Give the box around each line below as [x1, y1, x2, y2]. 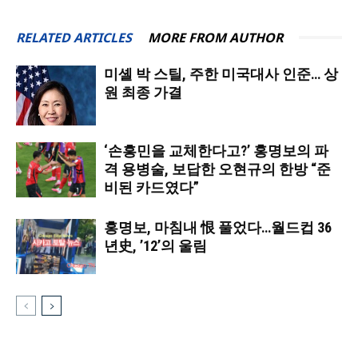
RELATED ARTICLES [16, 28, 132, 46]
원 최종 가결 [104, 83, 182, 101]
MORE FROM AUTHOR [148, 28, 283, 46]
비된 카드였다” [104, 178, 199, 196]
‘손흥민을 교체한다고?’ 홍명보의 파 [104, 141, 328, 159]
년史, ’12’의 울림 [104, 237, 207, 254]
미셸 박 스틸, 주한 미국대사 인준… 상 [104, 65, 338, 82]
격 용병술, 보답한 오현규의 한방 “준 [104, 160, 331, 177]
